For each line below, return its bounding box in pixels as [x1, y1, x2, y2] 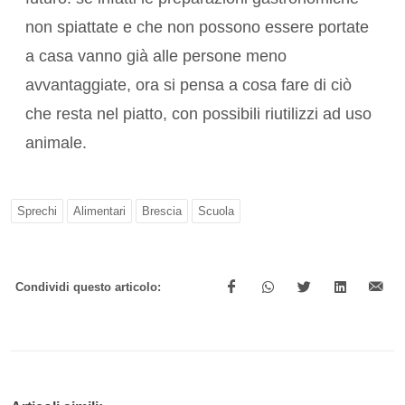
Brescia [142, 204, 182, 219]
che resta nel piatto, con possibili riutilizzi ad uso [25, 105, 372, 124]
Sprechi [17, 204, 57, 219]
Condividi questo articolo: [15, 280, 161, 295]
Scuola [198, 204, 234, 219]
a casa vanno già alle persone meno [25, 47, 287, 66]
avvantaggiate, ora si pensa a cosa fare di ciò [25, 76, 352, 95]
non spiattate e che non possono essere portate [25, 18, 369, 37]
